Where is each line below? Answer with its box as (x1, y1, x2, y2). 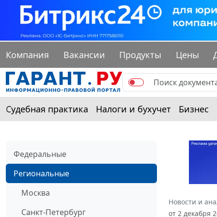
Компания (6, 49, 49, 61)
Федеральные (14, 149, 66, 160)
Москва (21, 187, 50, 199)
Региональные (14, 168, 69, 179)
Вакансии (63, 49, 105, 61)
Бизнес (179, 103, 209, 115)
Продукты (119, 49, 162, 61)
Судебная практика (6, 103, 88, 115)
